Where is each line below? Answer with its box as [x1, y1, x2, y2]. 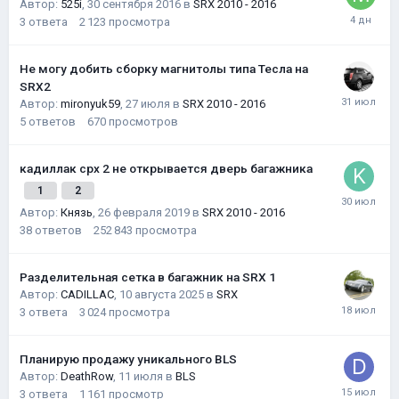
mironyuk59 [61, 97, 120, 110]
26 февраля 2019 [98, 206, 190, 219]
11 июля [118, 370, 163, 383]
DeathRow [61, 370, 113, 383]
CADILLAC [61, 288, 114, 301]
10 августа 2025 [119, 288, 204, 301]
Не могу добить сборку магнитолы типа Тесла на [20, 61, 308, 76]
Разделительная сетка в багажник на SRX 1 [20, 270, 276, 284]
